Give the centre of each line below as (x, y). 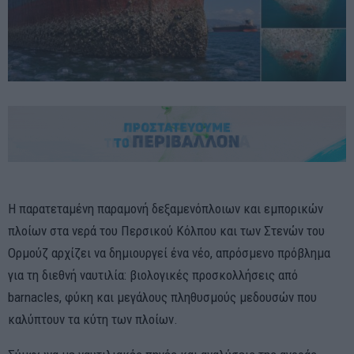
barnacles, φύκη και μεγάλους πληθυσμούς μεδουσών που (162, 297)
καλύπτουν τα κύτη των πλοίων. (93, 319)
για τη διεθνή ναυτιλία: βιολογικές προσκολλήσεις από (153, 275)
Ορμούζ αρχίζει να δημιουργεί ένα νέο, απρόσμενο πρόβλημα (169, 252)
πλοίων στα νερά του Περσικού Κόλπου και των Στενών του (166, 230)
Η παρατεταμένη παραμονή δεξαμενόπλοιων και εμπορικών (166, 208)
